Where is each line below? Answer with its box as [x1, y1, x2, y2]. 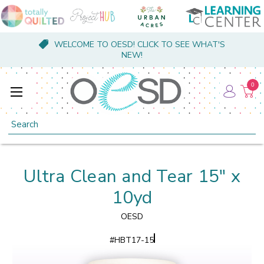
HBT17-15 [114, 234, 154, 246]
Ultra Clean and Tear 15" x [24, 164, 240, 189]
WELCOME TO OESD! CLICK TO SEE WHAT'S [54, 39, 225, 50]
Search [8, 115, 35, 127]
